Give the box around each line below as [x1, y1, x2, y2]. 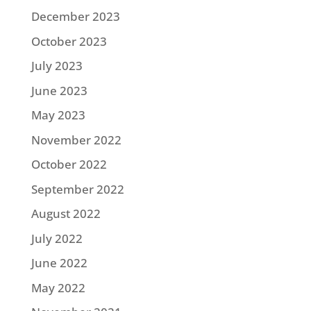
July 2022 [31, 230, 83, 246]
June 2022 [31, 255, 87, 271]
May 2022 [31, 279, 85, 296]
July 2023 [31, 58, 83, 74]
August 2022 [31, 205, 101, 222]
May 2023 [31, 107, 85, 124]
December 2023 [31, 8, 120, 25]
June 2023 [31, 82, 87, 99]
